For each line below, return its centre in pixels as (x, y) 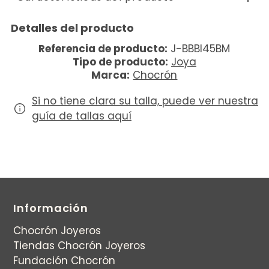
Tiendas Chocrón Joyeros (80, 245)
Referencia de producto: (103, 48)
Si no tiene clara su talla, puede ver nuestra (145, 101)
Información (51, 208)
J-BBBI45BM (201, 48)
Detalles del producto (72, 28)
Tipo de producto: (120, 62)
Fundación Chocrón (65, 260)
